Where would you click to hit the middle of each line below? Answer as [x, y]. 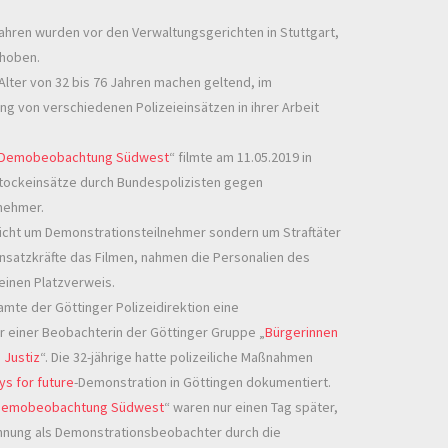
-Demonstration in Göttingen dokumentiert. [202, 382]
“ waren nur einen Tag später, [251, 407]
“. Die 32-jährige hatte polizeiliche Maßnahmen [176, 357]
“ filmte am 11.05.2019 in [240, 157]
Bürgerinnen [301, 332]
